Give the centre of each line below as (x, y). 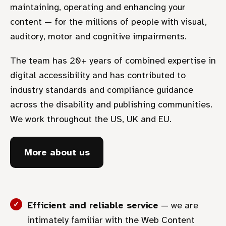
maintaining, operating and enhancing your (98, 7)
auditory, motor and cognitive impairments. (98, 36)
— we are (178, 206)
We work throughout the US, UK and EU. (91, 119)
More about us (57, 152)
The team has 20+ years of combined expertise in (113, 61)
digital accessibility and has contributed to (98, 75)
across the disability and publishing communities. (111, 105)
